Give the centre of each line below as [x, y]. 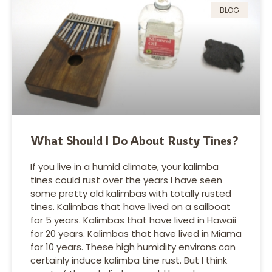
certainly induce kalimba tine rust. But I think [129, 260]
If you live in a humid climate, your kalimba [124, 166]
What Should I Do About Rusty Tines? [134, 140]
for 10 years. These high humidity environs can [133, 246]
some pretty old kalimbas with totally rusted [131, 193]
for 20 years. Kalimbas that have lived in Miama [136, 233]
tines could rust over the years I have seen [126, 180]
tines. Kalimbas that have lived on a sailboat [131, 206]
